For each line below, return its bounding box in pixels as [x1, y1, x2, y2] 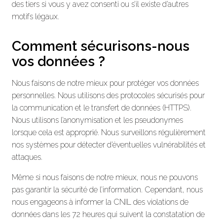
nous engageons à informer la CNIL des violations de [12, 197, 188, 207]
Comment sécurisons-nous [12, 37, 189, 54]
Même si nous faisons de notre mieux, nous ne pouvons [12, 172, 198, 182]
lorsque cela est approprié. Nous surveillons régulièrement [12, 127, 206, 137]
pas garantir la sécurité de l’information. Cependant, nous [12, 184, 203, 194]
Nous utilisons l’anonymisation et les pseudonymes [12, 115, 183, 125]
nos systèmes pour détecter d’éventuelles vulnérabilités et [12, 140, 206, 149]
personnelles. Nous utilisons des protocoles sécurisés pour [12, 90, 205, 100]
